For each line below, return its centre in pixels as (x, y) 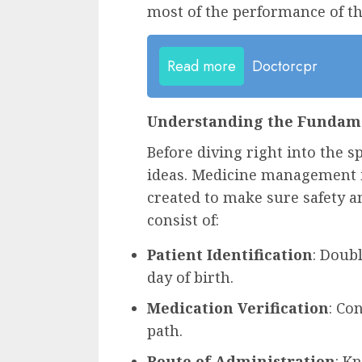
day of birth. (190, 278)
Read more (202, 67)
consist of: (183, 220)
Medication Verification (238, 308)
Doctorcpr (285, 67)
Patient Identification (230, 255)
